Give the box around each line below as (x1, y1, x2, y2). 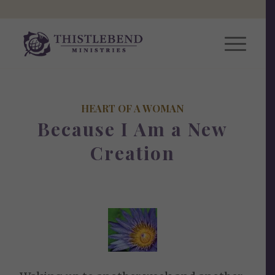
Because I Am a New (37, 117, 228, 141)
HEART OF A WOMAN (81, 101, 185, 115)
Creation (90, 141, 176, 165)
